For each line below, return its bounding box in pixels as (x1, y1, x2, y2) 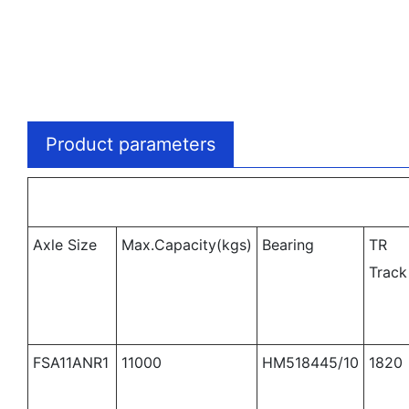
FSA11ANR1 (32, 352, 109, 372)
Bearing (261, 235, 314, 254)
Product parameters (46, 132, 215, 155)
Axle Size (32, 235, 97, 254)
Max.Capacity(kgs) (121, 235, 252, 254)
